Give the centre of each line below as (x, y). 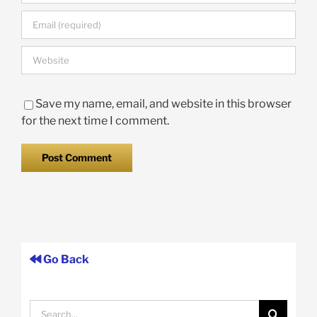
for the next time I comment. (95, 121)
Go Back (65, 259)
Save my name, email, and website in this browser (163, 104)
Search (47, 307)
